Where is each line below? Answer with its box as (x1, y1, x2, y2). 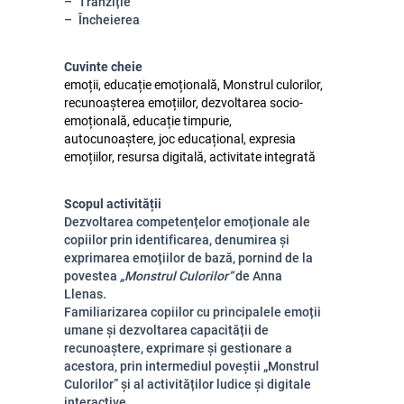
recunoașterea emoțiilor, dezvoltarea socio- (64, 96, 303, 110)
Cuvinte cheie (64, 60, 142, 74)
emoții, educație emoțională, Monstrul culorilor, (64, 78, 323, 92)
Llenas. (64, 287, 106, 301)
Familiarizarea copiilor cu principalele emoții (64, 305, 321, 319)
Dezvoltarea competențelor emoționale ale (64, 215, 310, 229)
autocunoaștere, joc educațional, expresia (64, 132, 296, 146)
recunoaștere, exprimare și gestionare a (64, 341, 292, 355)
